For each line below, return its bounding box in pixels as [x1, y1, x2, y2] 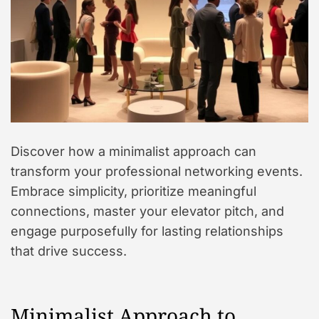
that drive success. [11, 243, 127, 258]
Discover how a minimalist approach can [11, 143, 256, 159]
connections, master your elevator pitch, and [11, 203, 284, 219]
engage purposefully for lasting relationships [11, 223, 283, 239]
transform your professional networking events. [11, 163, 303, 179]
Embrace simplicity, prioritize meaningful [11, 183, 256, 199]
